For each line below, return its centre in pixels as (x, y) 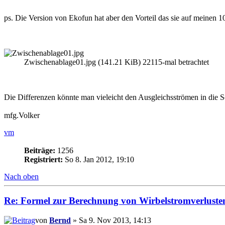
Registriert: (43, 159)
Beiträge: (40, 150)
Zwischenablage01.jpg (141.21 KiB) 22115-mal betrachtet (117, 62)
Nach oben (21, 176)
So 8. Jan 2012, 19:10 (98, 159)
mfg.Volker (22, 115)
